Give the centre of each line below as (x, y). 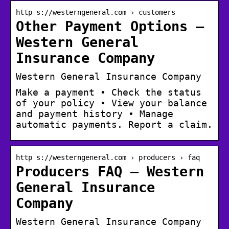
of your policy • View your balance (111, 103)
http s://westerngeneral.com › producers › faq (108, 158)
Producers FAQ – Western (110, 172)
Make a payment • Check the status (109, 93)
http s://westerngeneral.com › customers (96, 13)
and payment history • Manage (95, 114)
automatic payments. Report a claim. (114, 125)
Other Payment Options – (110, 27)
